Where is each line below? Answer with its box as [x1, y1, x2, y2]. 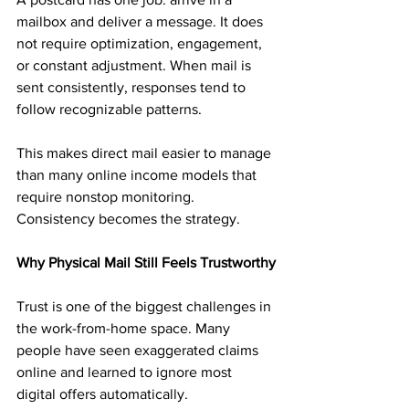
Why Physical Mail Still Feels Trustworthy [16, 255, 276, 270]
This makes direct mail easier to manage [16, 145, 275, 161]
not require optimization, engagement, [16, 36, 266, 51]
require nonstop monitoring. [16, 189, 198, 204]
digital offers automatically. [16, 386, 188, 402]
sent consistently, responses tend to [16, 79, 249, 95]
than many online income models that [16, 167, 260, 183]
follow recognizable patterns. [16, 101, 202, 117]
